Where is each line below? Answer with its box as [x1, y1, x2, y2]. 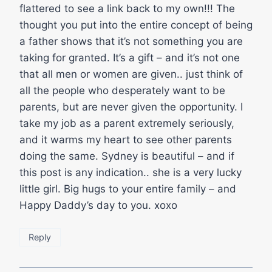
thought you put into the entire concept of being [19, 19, 253, 32]
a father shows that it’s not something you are [19, 35, 243, 48]
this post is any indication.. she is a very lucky [19, 166, 242, 179]
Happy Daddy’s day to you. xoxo [19, 199, 177, 212]
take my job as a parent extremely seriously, [19, 117, 234, 130]
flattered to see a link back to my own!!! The [19, 2, 235, 15]
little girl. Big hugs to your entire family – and [19, 183, 236, 195]
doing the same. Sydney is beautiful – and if [19, 150, 234, 163]
